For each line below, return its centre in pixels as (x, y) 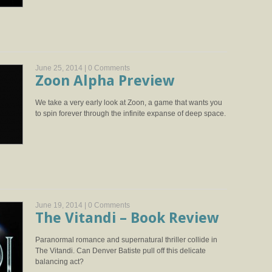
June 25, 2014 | (62, 68)
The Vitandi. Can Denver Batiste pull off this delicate (121, 251)
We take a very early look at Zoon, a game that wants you (129, 103)
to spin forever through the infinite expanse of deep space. (131, 114)
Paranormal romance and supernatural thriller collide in (126, 240)
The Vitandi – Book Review (127, 218)
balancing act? (59, 262)
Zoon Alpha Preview (105, 81)
